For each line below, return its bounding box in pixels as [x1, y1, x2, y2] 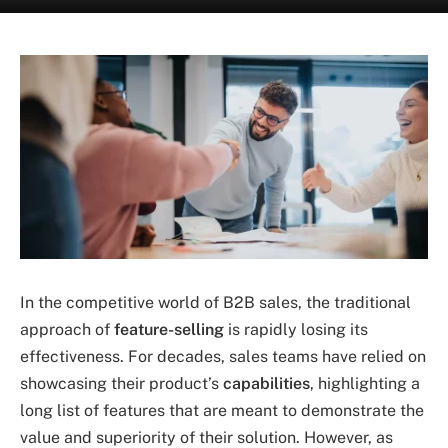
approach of [20, 319, 114, 339]
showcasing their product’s [20, 373, 223, 393]
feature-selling [114, 319, 224, 339]
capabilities [223, 373, 310, 393]
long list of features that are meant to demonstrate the [20, 400, 424, 420]
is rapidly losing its [224, 319, 368, 339]
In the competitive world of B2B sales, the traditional [20, 292, 411, 312]
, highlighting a [310, 373, 420, 393]
